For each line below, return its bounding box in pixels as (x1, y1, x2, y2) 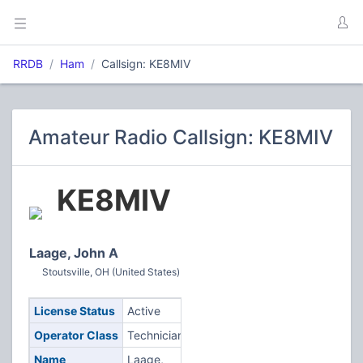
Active (126, 304, 160, 318)
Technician (126, 328, 184, 342)
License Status (33, 304, 115, 318)
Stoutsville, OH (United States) (42, 266, 180, 278)
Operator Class (33, 328, 118, 342)
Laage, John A (29, 245, 118, 261)
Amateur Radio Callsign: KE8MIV (28, 125, 333, 149)
